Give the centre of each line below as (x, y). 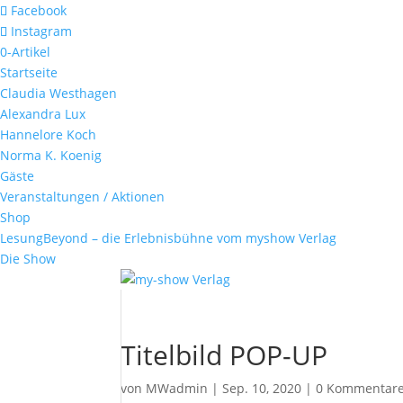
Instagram (41, 31)
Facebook (39, 10)
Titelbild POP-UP (224, 355)
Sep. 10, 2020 (262, 388)
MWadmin (177, 388)
